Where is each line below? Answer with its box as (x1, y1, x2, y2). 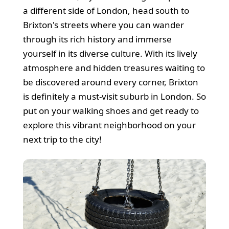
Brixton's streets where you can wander (22, 18, 184, 31)
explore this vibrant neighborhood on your (22, 119, 196, 131)
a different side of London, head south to (22, 4, 189, 16)
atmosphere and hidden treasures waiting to (22, 61, 205, 74)
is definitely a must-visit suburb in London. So (22, 90, 206, 102)
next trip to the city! (22, 133, 102, 145)
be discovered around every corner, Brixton (22, 76, 198, 88)
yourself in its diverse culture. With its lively (22, 47, 197, 59)
